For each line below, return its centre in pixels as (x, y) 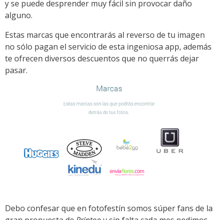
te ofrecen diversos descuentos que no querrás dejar (102, 58)
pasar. (16, 70)
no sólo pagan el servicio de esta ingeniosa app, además (108, 46)
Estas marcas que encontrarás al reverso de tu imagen (105, 35)
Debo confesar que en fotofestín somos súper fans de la (109, 208)
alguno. (19, 15)
